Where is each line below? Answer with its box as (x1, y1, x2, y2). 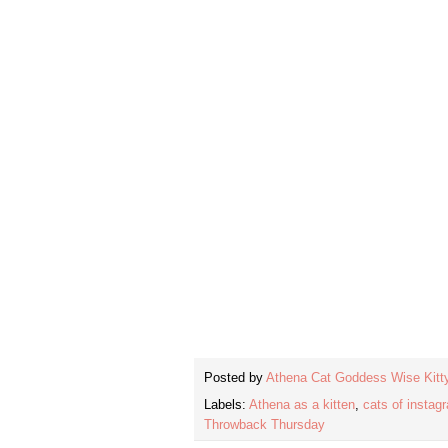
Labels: (204, 398, 249, 413)
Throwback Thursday (204, 418, 325, 433)
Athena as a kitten (249, 398, 355, 413)
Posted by (204, 371, 266, 386)
